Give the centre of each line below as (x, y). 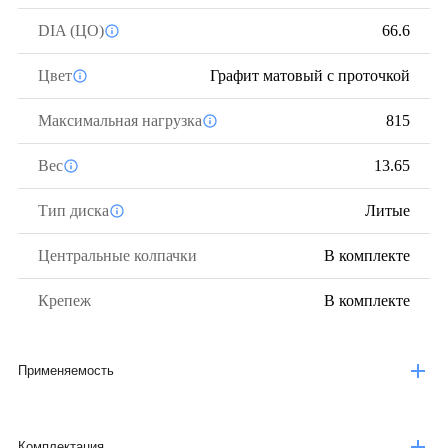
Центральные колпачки (117, 255)
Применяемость (66, 370)
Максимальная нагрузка (120, 120)
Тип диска (73, 210)
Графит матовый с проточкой (310, 75)
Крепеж (64, 300)
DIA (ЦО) (71, 30)
